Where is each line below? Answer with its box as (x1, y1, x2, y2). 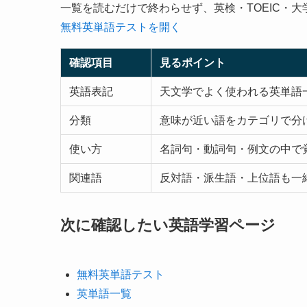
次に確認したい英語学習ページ (60, 216, 275, 234)
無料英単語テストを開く (60, 21, 181, 33)
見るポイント (160, 56, 225, 69)
